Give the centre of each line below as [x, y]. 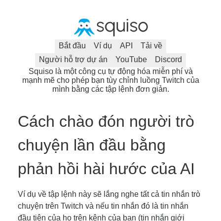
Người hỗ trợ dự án [73, 59]
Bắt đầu [72, 45]
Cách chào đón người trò [106, 121]
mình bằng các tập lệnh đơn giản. [110, 89]
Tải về [151, 45]
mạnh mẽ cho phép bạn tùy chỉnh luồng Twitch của [110, 80]
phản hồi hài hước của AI [106, 168]
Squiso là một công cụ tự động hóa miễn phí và [110, 71]
